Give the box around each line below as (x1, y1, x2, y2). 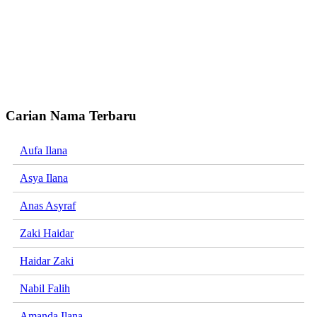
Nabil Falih (20, 282, 70, 295)
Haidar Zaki (20, 255, 74, 267)
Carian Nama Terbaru (6, 108, 137, 124)
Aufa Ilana (20, 144, 67, 157)
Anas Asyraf (20, 200, 76, 212)
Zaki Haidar (20, 227, 74, 240)
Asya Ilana (20, 172, 68, 185)
